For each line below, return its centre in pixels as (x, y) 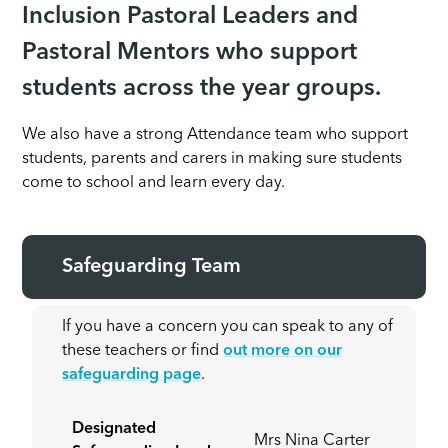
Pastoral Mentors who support (190, 53)
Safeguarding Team (152, 267)
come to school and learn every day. (154, 183)
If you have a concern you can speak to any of (228, 327)
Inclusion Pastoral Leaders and (190, 17)
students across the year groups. (202, 89)
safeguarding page (132, 375)
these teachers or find (143, 351)
